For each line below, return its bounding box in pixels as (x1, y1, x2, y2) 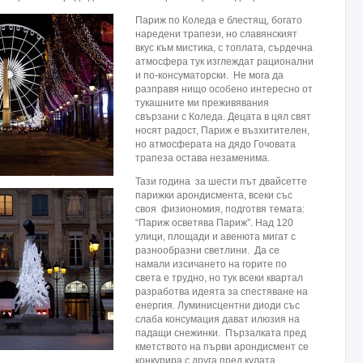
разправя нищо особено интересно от (135, 83, 313, 95)
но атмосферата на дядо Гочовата (135, 139, 296, 150)
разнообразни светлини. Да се (135, 245, 280, 256)
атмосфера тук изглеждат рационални (135, 56, 314, 67)
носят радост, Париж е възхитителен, (135, 125, 310, 136)
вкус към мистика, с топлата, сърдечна (135, 42, 313, 53)
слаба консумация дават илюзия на (135, 314, 300, 325)
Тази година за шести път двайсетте (135, 176, 307, 187)
